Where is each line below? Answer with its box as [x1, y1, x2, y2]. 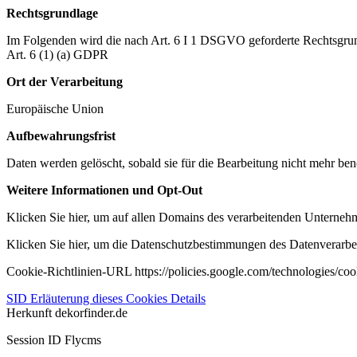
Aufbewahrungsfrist [6, 128, 116, 143]
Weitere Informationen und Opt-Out [6, 182, 202, 197]
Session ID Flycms [6, 332, 101, 347]
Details [171, 291, 206, 305]
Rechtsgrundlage [6, 6, 98, 20]
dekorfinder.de [55, 305, 127, 320]
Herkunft [6, 305, 52, 320]
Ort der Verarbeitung [6, 74, 123, 88]
